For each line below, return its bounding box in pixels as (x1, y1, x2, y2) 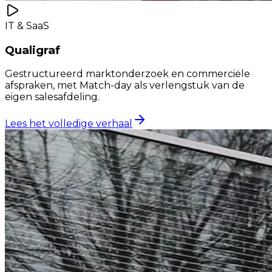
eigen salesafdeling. (5, 91, 100, 103)
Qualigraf (5, 42, 60, 57)
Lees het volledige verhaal (5, 118, 132, 130)
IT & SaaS (5, 19, 49, 32)
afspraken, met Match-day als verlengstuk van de (5, 80, 245, 92)
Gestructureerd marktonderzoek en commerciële (5, 68, 250, 80)
